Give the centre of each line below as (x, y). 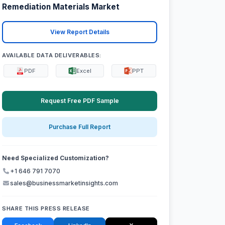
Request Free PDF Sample (80, 100)
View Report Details (80, 32)
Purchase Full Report (80, 127)
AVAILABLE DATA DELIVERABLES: (52, 55)
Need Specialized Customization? (56, 158)
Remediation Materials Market (61, 7)
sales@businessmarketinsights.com (64, 183)
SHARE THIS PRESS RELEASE (46, 209)
